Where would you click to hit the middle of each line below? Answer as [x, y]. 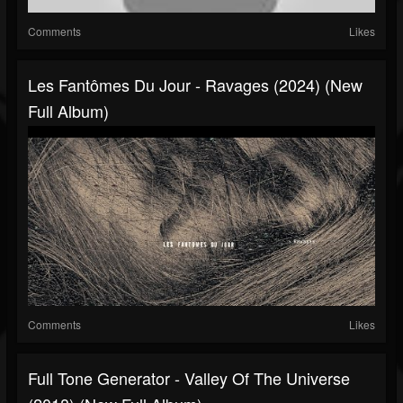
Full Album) [68, 111]
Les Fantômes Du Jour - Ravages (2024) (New [195, 85]
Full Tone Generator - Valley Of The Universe [189, 378]
